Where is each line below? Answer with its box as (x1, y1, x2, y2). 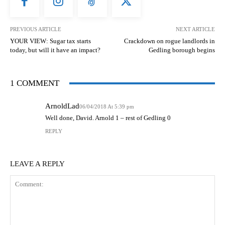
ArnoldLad (45, 102, 79, 110)
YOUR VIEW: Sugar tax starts (10, 37, 91, 45)
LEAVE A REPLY (10, 160, 65, 168)
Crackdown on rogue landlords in (124, 37, 215, 45)
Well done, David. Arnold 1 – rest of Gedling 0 (45, 114, 171, 122)
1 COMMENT (10, 78, 59, 88)
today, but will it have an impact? (10, 46, 100, 54)
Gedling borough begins (148, 46, 215, 54)
